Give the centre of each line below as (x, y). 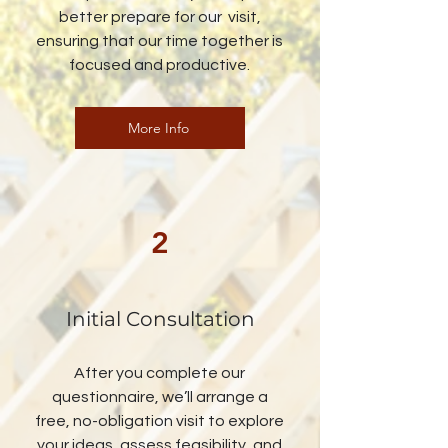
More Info (158, 128)
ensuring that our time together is (159, 41)
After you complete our (159, 373)
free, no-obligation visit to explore (159, 421)
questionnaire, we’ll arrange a (159, 397)
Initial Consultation (160, 319)
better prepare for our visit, (159, 17)
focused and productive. (159, 65)
